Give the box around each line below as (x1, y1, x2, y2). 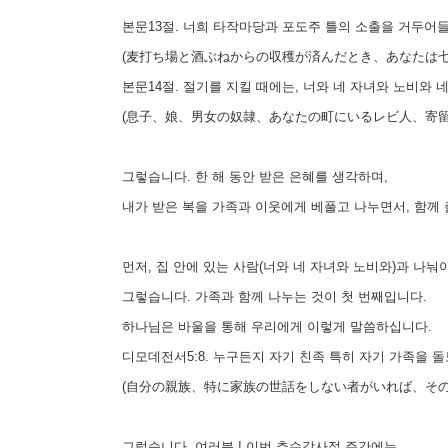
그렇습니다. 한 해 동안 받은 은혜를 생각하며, (114, 168, 388, 184)
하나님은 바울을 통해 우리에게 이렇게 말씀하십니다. (114, 318, 432, 334)
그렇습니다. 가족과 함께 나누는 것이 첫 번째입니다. (114, 288, 427, 304)
